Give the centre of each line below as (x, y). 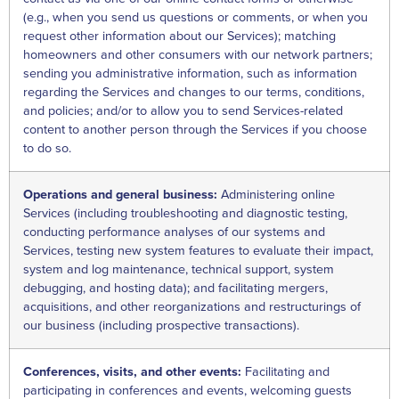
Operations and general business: (122, 194)
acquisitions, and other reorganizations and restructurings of (192, 306)
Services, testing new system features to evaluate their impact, (198, 250)
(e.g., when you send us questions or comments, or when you (195, 17)
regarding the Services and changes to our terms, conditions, (194, 92)
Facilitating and (287, 371)
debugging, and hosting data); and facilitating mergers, (175, 288)
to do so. (47, 148)
